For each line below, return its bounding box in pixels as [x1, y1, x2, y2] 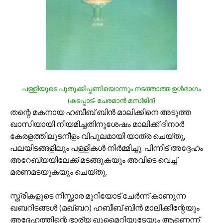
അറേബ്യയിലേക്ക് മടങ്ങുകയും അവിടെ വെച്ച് [10, 155, 177, 165]
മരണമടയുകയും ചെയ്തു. [10, 167, 107, 177]
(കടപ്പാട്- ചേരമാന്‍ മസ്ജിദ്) [68, 97, 155, 105]
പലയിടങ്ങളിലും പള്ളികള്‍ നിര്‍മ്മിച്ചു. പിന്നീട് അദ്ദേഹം [10, 143, 203, 153]
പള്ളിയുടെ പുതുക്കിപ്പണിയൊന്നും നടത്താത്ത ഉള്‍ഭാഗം [22, 85, 201, 93]
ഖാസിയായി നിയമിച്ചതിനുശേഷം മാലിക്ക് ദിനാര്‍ [10, 119, 184, 129]
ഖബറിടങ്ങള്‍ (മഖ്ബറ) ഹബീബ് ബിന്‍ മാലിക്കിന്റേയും [10, 203, 200, 213]
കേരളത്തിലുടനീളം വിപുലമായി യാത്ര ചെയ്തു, [10, 131, 186, 141]
